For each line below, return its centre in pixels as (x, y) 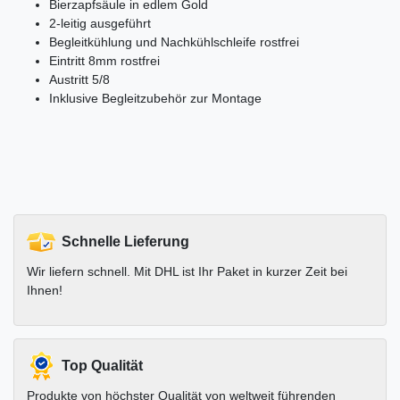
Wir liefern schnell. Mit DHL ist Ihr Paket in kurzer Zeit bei (187, 271)
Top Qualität (102, 365)
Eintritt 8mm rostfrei (104, 60)
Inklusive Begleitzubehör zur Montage (155, 98)
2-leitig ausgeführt (100, 23)
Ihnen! (45, 290)
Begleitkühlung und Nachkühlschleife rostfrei (174, 42)
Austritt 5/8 (79, 79)
